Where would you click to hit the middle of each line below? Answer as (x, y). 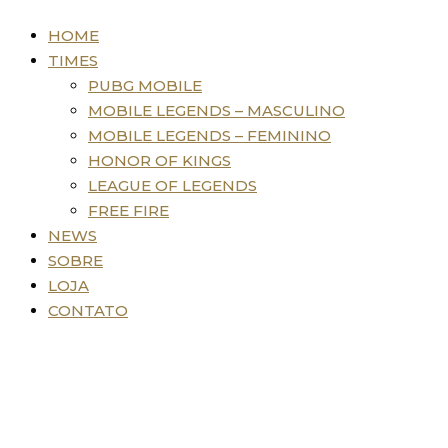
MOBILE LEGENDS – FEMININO (209, 135)
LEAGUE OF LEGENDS (172, 185)
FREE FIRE (128, 210)
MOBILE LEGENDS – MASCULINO (216, 110)
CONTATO (88, 310)
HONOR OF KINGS (159, 160)
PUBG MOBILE (145, 85)
